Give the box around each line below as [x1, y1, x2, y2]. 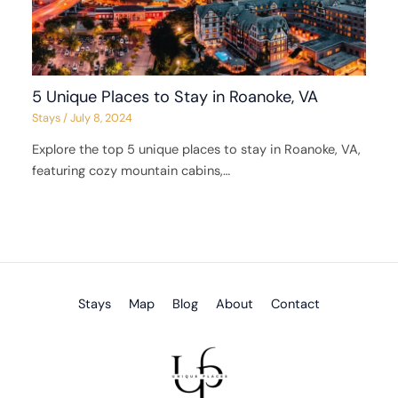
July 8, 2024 [70, 110, 133, 126]
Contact [271, 295, 320, 313]
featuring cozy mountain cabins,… [32, 163, 231, 180]
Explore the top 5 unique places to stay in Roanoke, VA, [32, 141, 362, 159]
